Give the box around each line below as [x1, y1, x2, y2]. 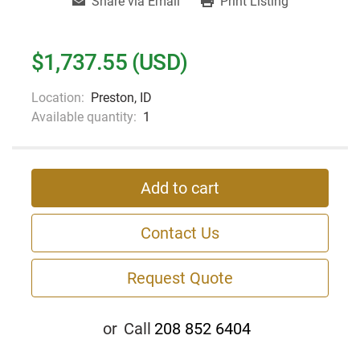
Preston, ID [91, 90, 152, 106]
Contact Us [141, 223, 219, 243]
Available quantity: [31, 109, 137, 125]
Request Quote [127, 268, 233, 288]
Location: [31, 90, 84, 106]
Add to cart [141, 178, 219, 198]
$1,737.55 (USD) [31, 49, 187, 76]
